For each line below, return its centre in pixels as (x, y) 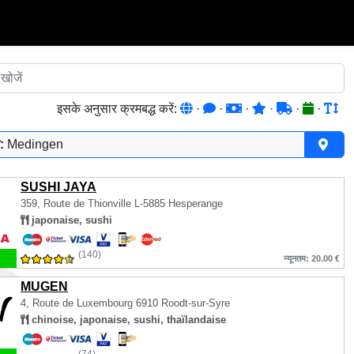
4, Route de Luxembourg (77, 303)
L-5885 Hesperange (177, 203)
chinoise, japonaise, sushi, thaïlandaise (127, 320)
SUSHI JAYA (58, 187)
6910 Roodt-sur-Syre (181, 303)
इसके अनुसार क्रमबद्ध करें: (119, 109)
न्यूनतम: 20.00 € (312, 258)
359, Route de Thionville (76, 203)
